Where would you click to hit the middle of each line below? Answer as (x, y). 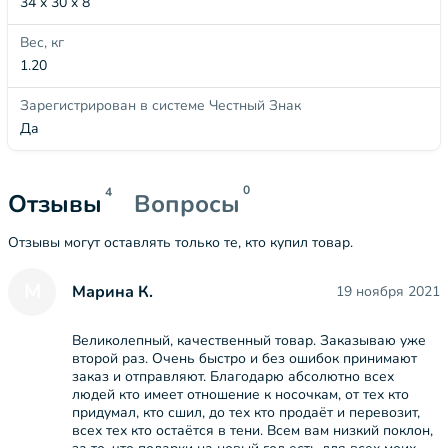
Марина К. (112, 291)
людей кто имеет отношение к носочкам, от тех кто (240, 394)
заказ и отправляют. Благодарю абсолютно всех (233, 376)
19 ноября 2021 (388, 291)
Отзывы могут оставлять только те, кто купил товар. (180, 242)
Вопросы (187, 204)
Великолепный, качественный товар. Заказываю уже (249, 340)
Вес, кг (42, 42)
